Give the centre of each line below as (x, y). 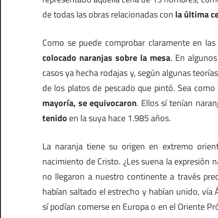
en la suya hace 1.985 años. (119, 118)
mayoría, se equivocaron (90, 103)
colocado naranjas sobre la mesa (107, 58)
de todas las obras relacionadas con (109, 15)
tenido (55, 118)
